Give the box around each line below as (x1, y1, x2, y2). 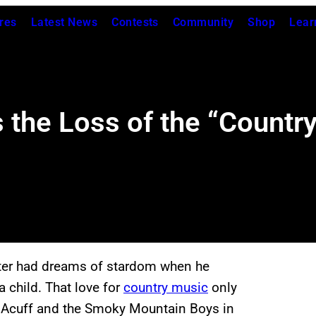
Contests (111, 16, 159, 29)
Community (172, 16, 234, 29)
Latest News (30, 16, 98, 29)
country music (123, 279, 208, 296)
